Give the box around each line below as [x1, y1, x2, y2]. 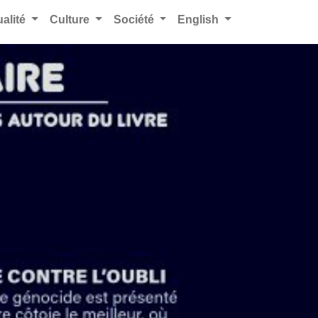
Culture [49, 13, 92, 26]
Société [113, 13, 157, 26]
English [177, 13, 222, 26]
